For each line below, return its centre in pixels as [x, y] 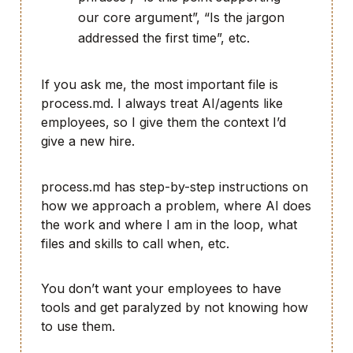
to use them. [78, 327]
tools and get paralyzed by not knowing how [175, 308]
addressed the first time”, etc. [164, 38]
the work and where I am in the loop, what [169, 224]
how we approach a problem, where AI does [176, 205]
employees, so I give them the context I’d [163, 122]
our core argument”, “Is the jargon [181, 18]
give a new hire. [88, 141]
